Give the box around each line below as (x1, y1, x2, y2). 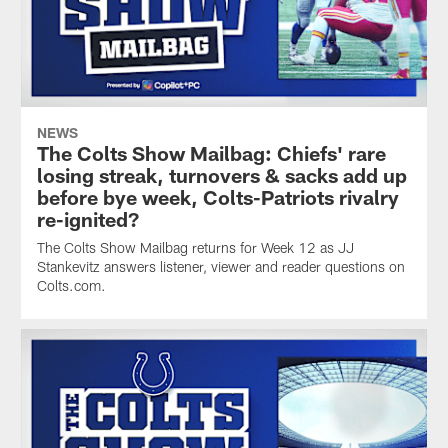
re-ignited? (36, 207, 139, 232)
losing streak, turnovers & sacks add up (36, 163, 407, 188)
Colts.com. (36, 277, 106, 295)
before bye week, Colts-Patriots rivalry (36, 185, 399, 210)
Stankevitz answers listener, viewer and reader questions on (36, 258, 405, 276)
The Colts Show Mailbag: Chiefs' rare (36, 141, 386, 166)
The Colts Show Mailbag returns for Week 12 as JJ (36, 239, 354, 257)
